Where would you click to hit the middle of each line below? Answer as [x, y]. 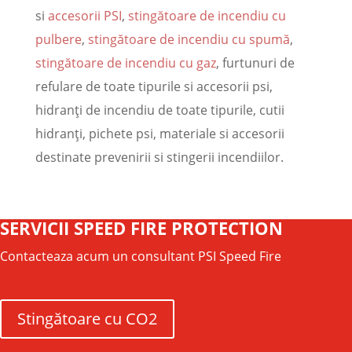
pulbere [58, 40]
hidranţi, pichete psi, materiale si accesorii [159, 134]
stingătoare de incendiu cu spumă [189, 40]
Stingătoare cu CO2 [87, 319]
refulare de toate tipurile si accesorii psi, [154, 87]
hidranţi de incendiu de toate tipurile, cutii [159, 110]
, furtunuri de [255, 63]
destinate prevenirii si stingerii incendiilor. [159, 158]
